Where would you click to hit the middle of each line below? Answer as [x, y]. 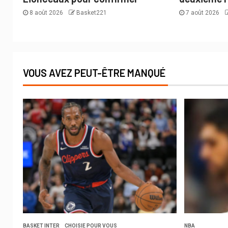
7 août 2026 [203, 12]
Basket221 [92, 12]
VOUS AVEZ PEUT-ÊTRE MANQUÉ [94, 73]
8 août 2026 [46, 12]
